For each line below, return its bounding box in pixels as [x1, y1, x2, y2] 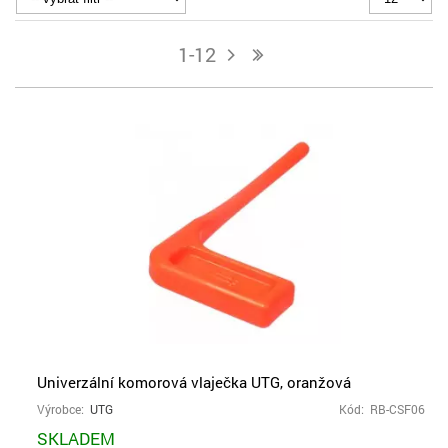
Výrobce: [37, 402, 90, 417]
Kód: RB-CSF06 [339, 402, 425, 417]
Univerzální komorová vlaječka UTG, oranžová [37, 372, 351, 392]
